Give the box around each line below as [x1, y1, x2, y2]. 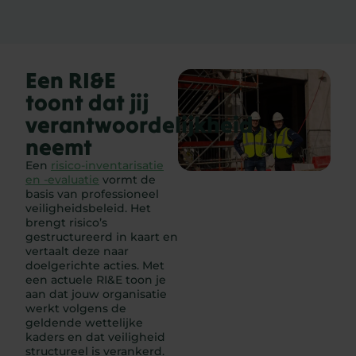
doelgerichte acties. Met [25, 258, 164, 273]
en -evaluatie [25, 172, 99, 188]
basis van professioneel [25, 187, 159, 202]
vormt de [99, 172, 156, 188]
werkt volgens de [25, 301, 126, 316]
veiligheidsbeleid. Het [25, 201, 151, 216]
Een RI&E [25, 66, 116, 95]
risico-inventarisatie [51, 158, 164, 173]
